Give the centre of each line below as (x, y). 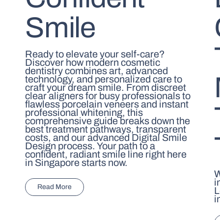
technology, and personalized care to (103, 79)
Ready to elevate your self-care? (95, 54)
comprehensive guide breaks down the (107, 121)
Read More (54, 187)
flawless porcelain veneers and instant (107, 104)
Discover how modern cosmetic (92, 63)
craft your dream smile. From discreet (105, 88)
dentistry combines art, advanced (96, 71)
